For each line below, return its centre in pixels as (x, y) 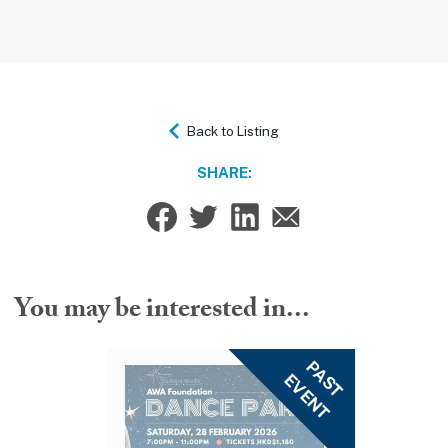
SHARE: (224, 173)
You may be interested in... (162, 311)
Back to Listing (233, 130)
